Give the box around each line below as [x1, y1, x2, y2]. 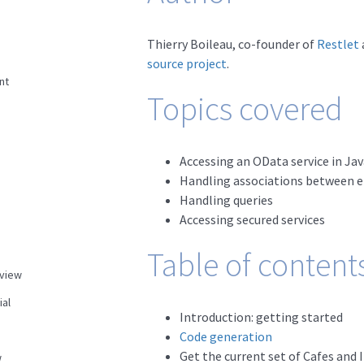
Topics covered [146, 89, 343, 129]
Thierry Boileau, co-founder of [146, 36, 317, 52]
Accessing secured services [179, 211, 325, 227]
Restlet [316, 36, 359, 52]
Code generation [179, 328, 272, 344]
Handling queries [179, 192, 273, 208]
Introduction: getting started [179, 309, 343, 325]
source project [146, 55, 227, 71]
